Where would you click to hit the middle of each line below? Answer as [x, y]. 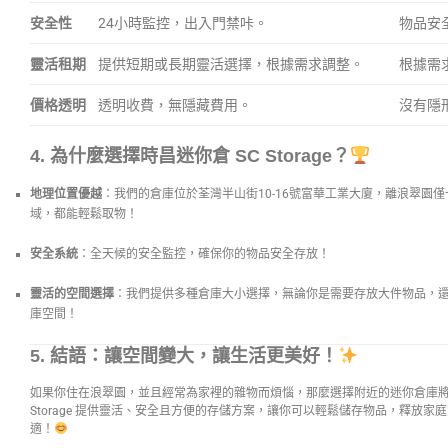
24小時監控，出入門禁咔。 [183, 22]
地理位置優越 [66, 193]
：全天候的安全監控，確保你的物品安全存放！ [204, 253]
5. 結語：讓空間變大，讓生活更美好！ [184, 356]
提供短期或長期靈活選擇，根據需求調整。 [231, 63]
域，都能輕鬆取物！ [84, 213]
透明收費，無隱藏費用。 [175, 104]
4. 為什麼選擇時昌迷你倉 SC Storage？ [190, 155]
